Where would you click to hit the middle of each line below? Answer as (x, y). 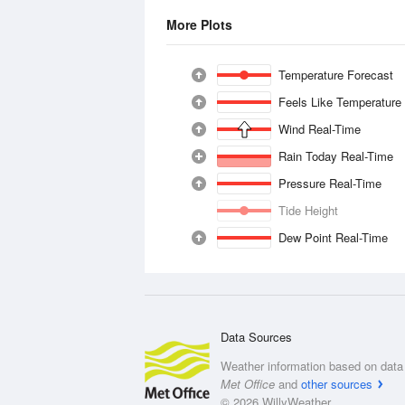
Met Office (248, 384)
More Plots (199, 24)
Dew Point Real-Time (334, 237)
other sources (337, 384)
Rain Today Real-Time (336, 156)
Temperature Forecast (336, 75)
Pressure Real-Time (330, 183)
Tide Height (308, 210)
